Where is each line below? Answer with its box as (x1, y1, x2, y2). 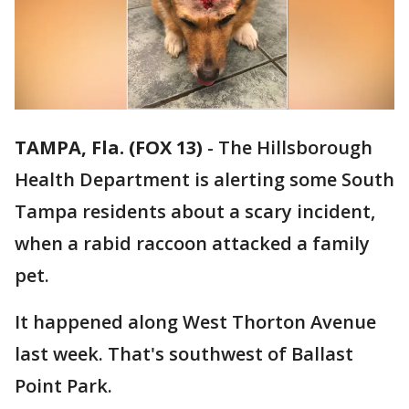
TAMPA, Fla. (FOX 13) (15, 135, 203, 161)
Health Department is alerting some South (15, 167, 394, 193)
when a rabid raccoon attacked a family (15, 231, 370, 257)
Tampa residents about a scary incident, (15, 199, 375, 225)
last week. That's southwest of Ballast (15, 341, 353, 367)
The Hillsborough (218, 135, 372, 161)
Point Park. (15, 373, 112, 399)
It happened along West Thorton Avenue (15, 309, 376, 335)
